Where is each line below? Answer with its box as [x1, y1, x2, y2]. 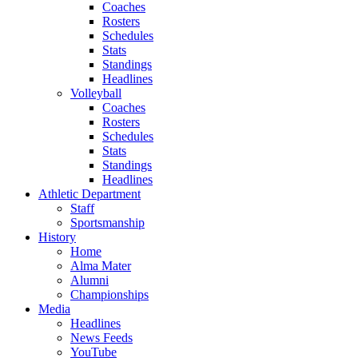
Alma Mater [70, 258, 131, 272]
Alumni [70, 272, 109, 287]
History [38, 229, 76, 244]
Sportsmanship [70, 215, 145, 229]
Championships [70, 287, 149, 301]
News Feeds [70, 330, 133, 344]
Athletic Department [38, 186, 141, 201]
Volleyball [70, 86, 121, 100]
